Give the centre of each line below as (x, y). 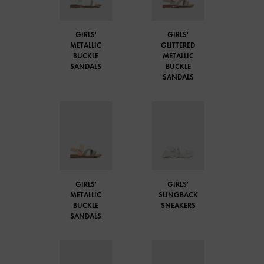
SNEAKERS (178, 206)
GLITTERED (178, 45)
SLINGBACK (178, 195)
